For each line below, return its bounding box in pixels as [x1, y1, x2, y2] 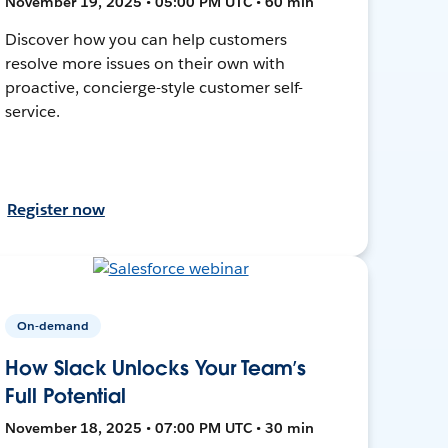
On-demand [17, 316, 90, 334]
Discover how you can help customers [5, 28, 287, 50]
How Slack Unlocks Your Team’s [5, 354, 306, 381]
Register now [7, 198, 105, 220]
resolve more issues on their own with [5, 52, 285, 74]
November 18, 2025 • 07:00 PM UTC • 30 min [5, 418, 315, 437]
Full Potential [5, 382, 127, 409]
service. [5, 100, 61, 122]
